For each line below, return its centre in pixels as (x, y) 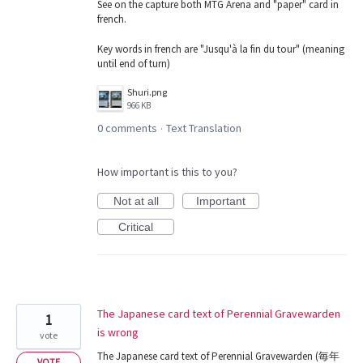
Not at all (136, 201)
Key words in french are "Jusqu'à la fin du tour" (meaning (221, 49)
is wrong (118, 332)
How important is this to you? (167, 171)
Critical (136, 226)
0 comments (127, 128)
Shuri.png (147, 92)
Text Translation (204, 128)
